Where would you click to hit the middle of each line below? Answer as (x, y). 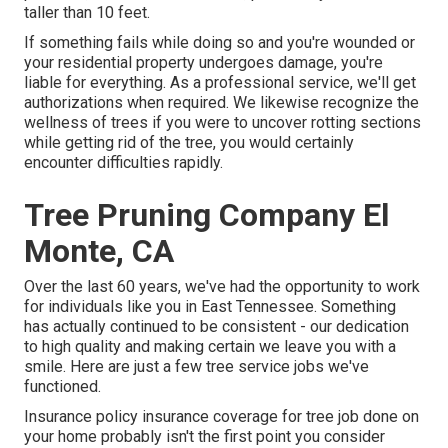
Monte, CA (99, 251)
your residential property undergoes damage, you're (203, 63)
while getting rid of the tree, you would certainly (189, 143)
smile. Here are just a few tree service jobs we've (196, 367)
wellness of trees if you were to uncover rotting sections (222, 123)
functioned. (62, 387)
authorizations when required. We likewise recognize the (221, 103)
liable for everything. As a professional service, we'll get (220, 83)
